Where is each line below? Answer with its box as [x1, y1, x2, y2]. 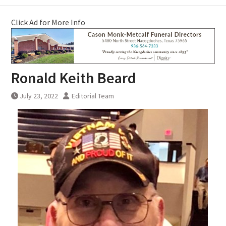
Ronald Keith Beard [11, 68, 136, 88]
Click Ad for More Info [11, 17, 85, 27]
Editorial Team [71, 91, 114, 101]
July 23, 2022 [19, 91, 58, 101]
